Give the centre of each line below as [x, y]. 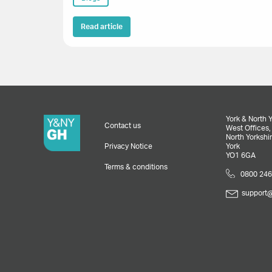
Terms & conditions [136, 167]
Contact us [122, 125]
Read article [102, 27]
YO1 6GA [240, 156]
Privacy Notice [128, 147]
